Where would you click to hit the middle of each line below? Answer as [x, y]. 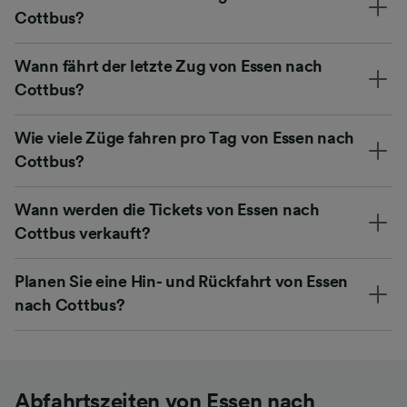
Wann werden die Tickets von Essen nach [167, 209]
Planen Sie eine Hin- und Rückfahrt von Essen [182, 281]
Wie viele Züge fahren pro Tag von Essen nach [185, 138]
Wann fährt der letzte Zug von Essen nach [169, 66]
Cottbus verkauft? [83, 233]
